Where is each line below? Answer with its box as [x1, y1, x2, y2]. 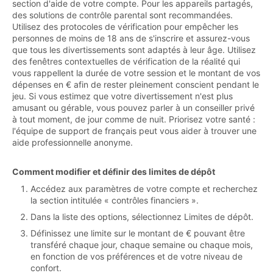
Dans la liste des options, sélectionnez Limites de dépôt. [30, 211, 253, 222]
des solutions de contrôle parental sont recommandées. [12, 9, 233, 20]
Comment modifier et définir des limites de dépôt [12, 166, 215, 177]
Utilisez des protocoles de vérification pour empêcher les [12, 21, 238, 32]
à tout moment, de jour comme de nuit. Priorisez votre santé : [12, 113, 255, 124]
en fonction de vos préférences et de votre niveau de [30, 250, 243, 261]
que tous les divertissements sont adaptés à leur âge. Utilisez [12, 44, 256, 55]
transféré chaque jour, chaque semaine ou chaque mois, [30, 239, 253, 250]
